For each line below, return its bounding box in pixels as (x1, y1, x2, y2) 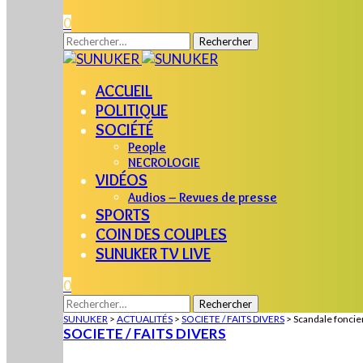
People (128, 139, 166, 155)
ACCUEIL (96, 81, 152, 100)
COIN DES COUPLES (96, 224, 227, 244)
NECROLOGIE (128, 155, 200, 170)
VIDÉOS (96, 170, 147, 190)
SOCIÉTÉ (96, 120, 153, 139)
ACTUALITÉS (117, 313, 173, 325)
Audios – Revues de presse (128, 190, 277, 205)
